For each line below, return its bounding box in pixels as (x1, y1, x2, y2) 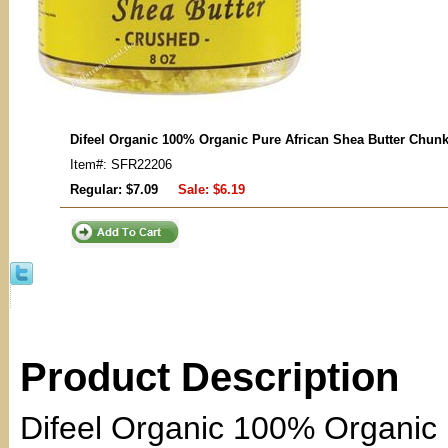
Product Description (20, 355, 399, 399)
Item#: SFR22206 (70, 157, 172, 172)
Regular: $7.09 (70, 182, 158, 197)
